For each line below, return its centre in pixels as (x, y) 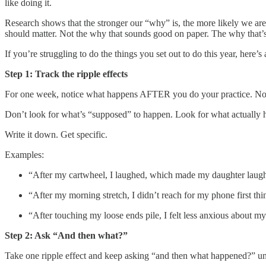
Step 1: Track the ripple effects (66, 74)
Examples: (24, 154)
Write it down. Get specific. (56, 134)
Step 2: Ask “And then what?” (66, 235)
